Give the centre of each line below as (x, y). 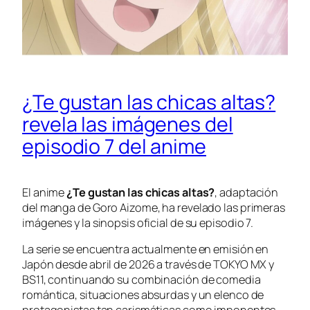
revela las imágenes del (128, 124)
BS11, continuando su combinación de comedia (142, 280)
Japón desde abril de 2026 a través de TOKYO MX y (148, 265)
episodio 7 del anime (114, 146)
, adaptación (247, 192)
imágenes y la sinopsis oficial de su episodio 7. (138, 222)
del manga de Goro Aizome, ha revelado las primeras (154, 207)
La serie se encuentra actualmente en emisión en (146, 249)
